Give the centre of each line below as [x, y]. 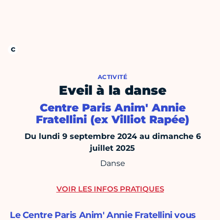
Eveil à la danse [112, 91]
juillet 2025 [112, 148]
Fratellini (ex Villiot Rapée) [112, 120]
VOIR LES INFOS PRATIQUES [110, 189]
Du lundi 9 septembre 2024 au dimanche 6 [112, 137]
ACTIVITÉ [112, 77]
